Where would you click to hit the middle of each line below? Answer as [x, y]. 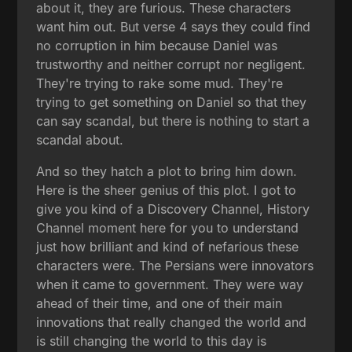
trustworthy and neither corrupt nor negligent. [171, 64]
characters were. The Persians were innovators [175, 265]
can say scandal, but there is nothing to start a [173, 121]
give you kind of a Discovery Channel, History [173, 209]
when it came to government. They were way [170, 284]
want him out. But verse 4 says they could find [174, 26]
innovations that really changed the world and [172, 322]
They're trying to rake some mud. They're [160, 83]
